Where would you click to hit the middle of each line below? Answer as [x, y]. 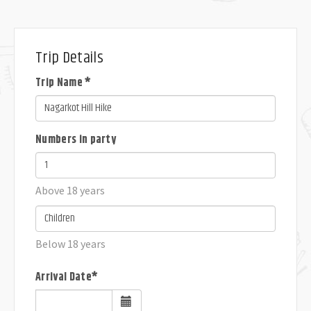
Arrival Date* [67, 277]
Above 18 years [70, 190]
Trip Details [69, 58]
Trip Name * [64, 83]
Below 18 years [70, 244]
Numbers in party [76, 140]
